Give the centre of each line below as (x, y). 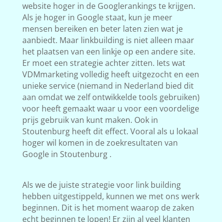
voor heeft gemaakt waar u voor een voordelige (111, 109)
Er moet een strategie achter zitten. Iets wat (104, 63)
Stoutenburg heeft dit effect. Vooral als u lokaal (110, 131)
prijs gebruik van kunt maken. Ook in (90, 120)
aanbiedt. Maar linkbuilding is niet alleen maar (108, 40)
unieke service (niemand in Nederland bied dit (108, 86)
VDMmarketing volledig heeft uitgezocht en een (111, 74)
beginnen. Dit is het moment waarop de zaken (108, 208)
